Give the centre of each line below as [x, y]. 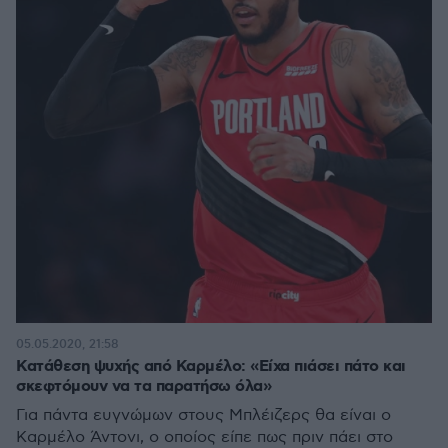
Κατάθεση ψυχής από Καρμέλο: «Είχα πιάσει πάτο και [211, 366]
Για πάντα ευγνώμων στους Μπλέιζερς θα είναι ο [203, 415]
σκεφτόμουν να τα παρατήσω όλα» [143, 386]
